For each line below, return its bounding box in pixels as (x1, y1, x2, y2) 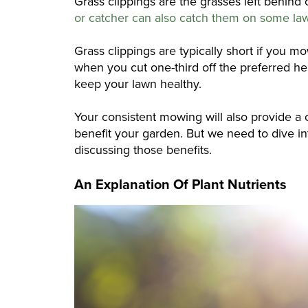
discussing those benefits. (74, 141, 212, 159)
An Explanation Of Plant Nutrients (74, 174, 287, 195)
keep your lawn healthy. (74, 75, 201, 93)
